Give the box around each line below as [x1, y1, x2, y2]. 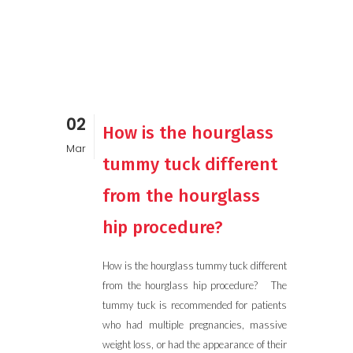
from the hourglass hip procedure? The [102, 279, 287, 292]
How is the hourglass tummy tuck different [102, 259, 287, 272]
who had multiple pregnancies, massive [102, 318, 287, 331]
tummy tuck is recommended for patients [102, 299, 287, 311]
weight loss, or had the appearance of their [102, 338, 287, 351]
